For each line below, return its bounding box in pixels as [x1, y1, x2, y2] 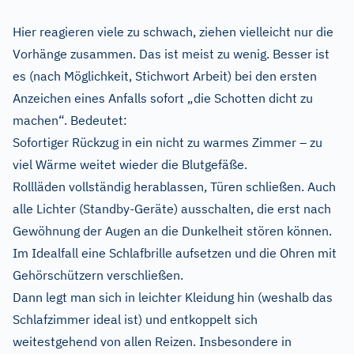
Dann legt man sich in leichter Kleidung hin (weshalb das [13, 288, 333, 305]
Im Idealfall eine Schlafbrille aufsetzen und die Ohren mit [13, 244, 337, 261]
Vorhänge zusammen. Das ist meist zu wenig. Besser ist [13, 45, 330, 62]
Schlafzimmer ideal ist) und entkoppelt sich [13, 311, 258, 327]
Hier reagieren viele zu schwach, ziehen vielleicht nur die [13, 23, 333, 40]
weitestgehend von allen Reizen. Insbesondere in [13, 333, 292, 349]
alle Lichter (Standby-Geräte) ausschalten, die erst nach [13, 200, 331, 217]
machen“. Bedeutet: [13, 111, 127, 128]
